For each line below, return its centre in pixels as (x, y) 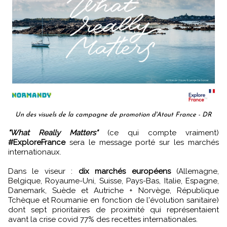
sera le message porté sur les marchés (142, 143)
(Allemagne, (195, 172)
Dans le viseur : (43, 172)
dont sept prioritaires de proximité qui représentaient (113, 210)
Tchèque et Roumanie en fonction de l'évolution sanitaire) (113, 200)
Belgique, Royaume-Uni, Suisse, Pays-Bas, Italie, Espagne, (113, 181)
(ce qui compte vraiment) (159, 133)
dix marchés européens (124, 172)
